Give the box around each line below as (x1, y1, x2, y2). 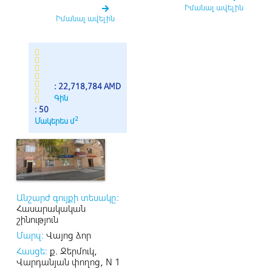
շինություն (16, 213, 58, 225)
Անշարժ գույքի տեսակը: (16, 191, 119, 203)
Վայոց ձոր (44, 229, 91, 241)
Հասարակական (16, 202, 86, 214)
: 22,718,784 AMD (54, 81, 121, 92)
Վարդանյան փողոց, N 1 (16, 256, 120, 268)
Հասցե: (16, 245, 47, 257)
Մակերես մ (35, 115, 75, 126)
